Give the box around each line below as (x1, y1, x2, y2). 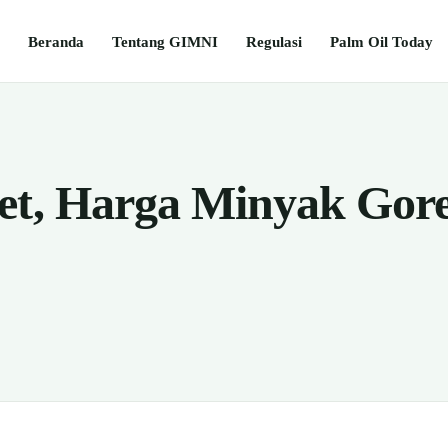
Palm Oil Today (330, 32, 433, 50)
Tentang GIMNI (112, 32, 218, 50)
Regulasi (246, 32, 302, 50)
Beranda (28, 32, 84, 50)
